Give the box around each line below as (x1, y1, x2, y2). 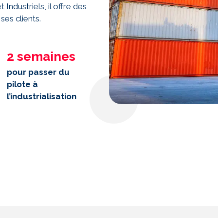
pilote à (7, 79, 38, 89)
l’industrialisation (7, 91, 77, 101)
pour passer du (7, 67, 70, 77)
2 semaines (7, 49, 76, 64)
